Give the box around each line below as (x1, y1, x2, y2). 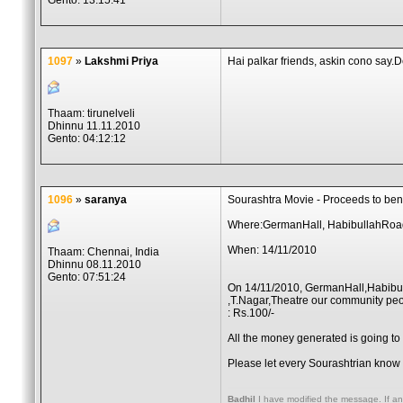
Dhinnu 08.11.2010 (48, 258, 141, 271)
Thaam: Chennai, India (48, 246, 159, 258)
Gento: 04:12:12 (48, 132, 126, 145)
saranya (85, 193, 127, 206)
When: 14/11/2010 (228, 244, 317, 256)
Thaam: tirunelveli (48, 107, 135, 120)
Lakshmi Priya (85, 55, 158, 67)
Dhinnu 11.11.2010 (48, 120, 140, 132)
